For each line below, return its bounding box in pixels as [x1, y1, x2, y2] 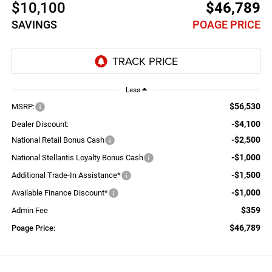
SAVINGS [11, 18, 57, 31]
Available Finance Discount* [11, 188, 108, 197]
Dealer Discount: [11, 119, 69, 129]
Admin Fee [11, 205, 48, 215]
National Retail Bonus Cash [11, 135, 104, 144]
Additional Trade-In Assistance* [11, 170, 121, 180]
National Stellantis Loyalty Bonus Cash [11, 152, 143, 162]
